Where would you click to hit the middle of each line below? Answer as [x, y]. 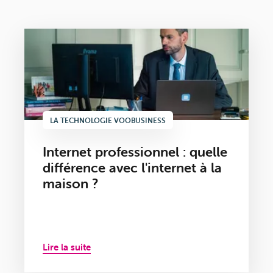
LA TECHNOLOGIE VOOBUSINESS [108, 121]
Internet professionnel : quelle [135, 152]
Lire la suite [67, 247]
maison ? [70, 184]
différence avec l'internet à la [132, 168]
